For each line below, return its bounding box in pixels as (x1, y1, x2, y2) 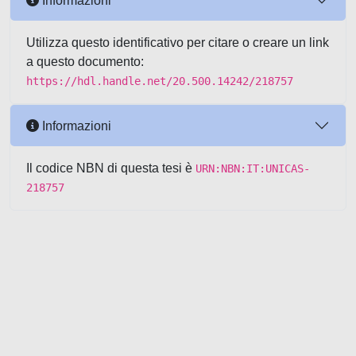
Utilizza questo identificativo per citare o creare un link (26, 36, 329, 49)
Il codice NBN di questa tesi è (26, 161, 195, 175)
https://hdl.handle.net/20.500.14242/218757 (26, 75, 293, 87)
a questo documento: (26, 55, 144, 68)
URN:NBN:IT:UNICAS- (195, 162, 310, 175)
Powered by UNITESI (6, 329, 135, 342)
